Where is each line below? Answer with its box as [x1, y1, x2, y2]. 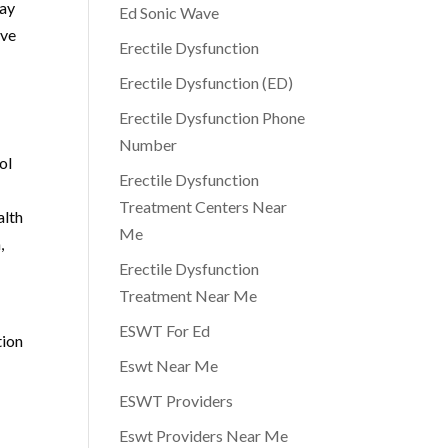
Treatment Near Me [119, 286, 258, 305]
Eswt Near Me [119, 356, 219, 375]
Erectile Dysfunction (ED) [119, 73, 294, 92]
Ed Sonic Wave [119, 3, 220, 22]
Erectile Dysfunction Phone [119, 108, 306, 127]
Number [119, 135, 178, 154]
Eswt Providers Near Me [119, 426, 289, 445]
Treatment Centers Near [119, 197, 288, 216]
